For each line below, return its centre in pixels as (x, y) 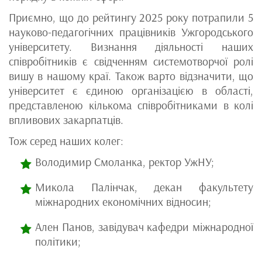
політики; (58, 242)
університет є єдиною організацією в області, (131, 91)
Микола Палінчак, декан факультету (144, 187)
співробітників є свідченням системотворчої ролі (131, 62)
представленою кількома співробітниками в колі (131, 106)
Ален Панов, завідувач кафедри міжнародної (144, 227)
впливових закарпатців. (66, 120)
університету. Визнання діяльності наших (131, 47)
